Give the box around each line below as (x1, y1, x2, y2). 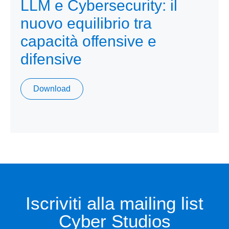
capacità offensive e (20, 32, 156, 50)
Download (33, 84, 71, 93)
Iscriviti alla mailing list (26, 193, 203, 213)
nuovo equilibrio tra (20, 14, 152, 32)
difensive (20, 50, 82, 67)
